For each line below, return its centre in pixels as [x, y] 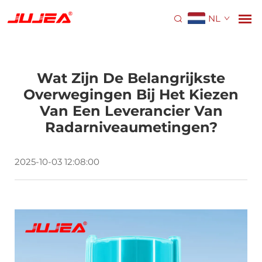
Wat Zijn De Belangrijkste [131, 78]
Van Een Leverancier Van [131, 111]
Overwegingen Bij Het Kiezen [131, 94]
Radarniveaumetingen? [131, 127]
